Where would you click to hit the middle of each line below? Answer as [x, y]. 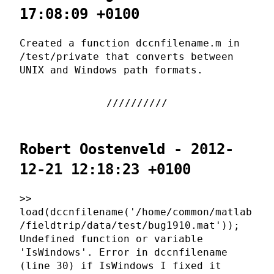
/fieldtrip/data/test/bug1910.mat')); [130, 226]
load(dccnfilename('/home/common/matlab [136, 212]
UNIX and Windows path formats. [111, 70]
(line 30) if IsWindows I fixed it [120, 266]
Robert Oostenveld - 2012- [127, 150]
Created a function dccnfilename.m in [130, 43]
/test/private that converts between [127, 57]
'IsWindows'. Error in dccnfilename [124, 253]
